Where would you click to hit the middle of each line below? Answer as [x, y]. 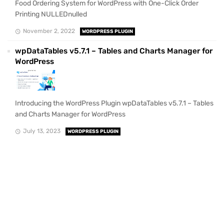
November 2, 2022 [49, 31]
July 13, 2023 [41, 131]
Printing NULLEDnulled [51, 14]
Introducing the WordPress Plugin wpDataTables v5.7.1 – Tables [114, 103]
